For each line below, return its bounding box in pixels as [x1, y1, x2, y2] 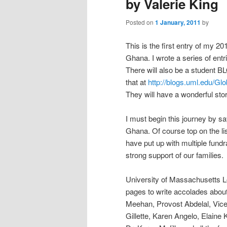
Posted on [126, 18, 155, 27]
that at [126, 76, 148, 87]
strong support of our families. [126, 149, 223, 160]
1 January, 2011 [155, 18, 201, 27]
